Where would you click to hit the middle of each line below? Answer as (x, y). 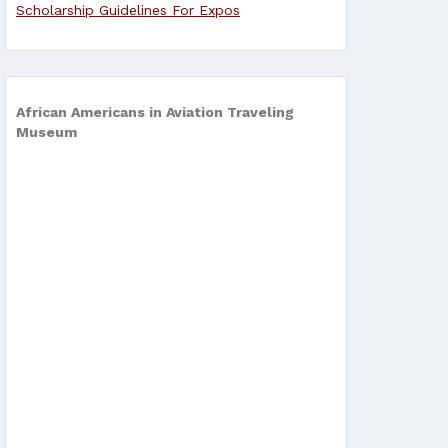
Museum (46, 132)
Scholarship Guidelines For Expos (128, 10)
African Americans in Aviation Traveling (155, 112)
